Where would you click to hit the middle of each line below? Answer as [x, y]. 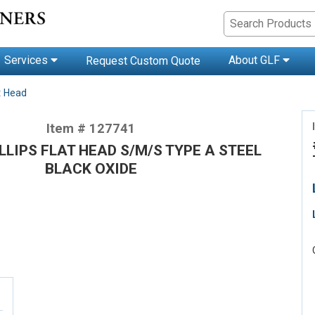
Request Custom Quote [143, 61]
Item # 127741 [91, 129]
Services [27, 60]
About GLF [256, 60]
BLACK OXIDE [91, 168]
